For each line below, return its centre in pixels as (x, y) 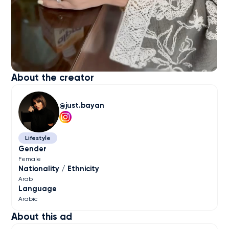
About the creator (53, 78)
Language (38, 189)
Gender (33, 149)
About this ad (42, 216)
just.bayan (85, 106)
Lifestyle (38, 138)
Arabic (28, 199)
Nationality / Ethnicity (59, 169)
